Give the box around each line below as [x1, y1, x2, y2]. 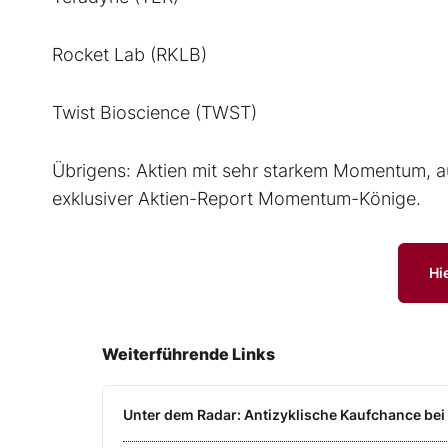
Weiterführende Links [102, 344, 275, 365]
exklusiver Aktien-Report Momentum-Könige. [52, 188, 421, 210]
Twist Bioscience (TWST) [52, 102, 257, 124]
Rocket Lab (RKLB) [52, 44, 207, 66]
